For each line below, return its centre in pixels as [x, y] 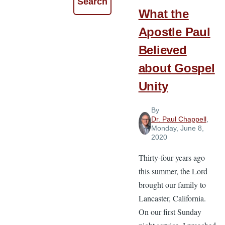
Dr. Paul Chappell [179, 119]
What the [163, 14]
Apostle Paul [174, 32]
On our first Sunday [170, 211]
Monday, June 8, [177, 128]
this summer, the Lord [173, 171]
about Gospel [177, 68]
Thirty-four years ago [172, 157]
